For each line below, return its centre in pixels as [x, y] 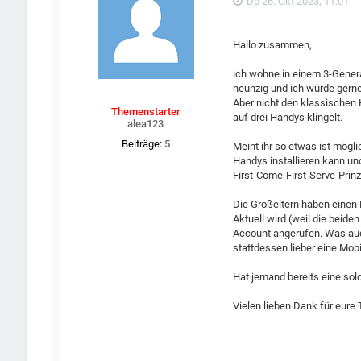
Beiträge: [141, 144]
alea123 [146, 124]
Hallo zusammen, [273, 45]
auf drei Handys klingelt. [288, 118]
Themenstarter [145, 112]
